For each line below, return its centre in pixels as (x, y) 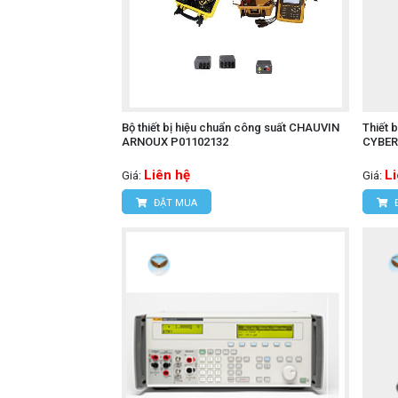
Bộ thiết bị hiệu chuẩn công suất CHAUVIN (231, 128)
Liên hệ (167, 175)
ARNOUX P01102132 (175, 142)
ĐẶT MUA (174, 203)
